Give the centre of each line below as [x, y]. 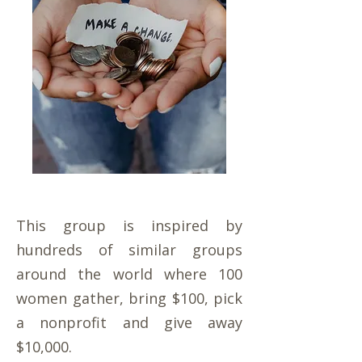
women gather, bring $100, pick [129, 298]
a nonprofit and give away [129, 322]
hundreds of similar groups [129, 250]
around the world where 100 [129, 274]
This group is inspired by [129, 225]
